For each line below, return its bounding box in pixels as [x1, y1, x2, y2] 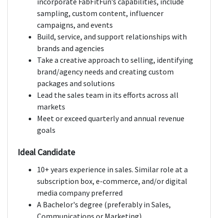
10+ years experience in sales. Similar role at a [37, 164, 188, 175]
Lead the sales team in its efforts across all [37, 90, 179, 100]
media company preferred [37, 188, 123, 198]
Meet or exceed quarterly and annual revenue [37, 113, 184, 124]
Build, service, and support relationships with [37, 32, 187, 42]
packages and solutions [37, 78, 115, 89]
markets [37, 102, 65, 112]
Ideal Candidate [18, 146, 75, 158]
